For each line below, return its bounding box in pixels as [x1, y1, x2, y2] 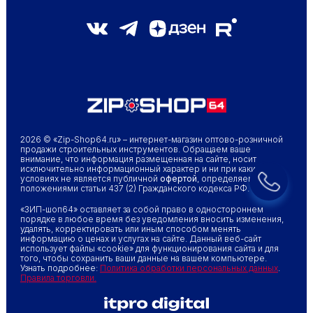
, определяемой [196, 173, 265, 184]
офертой [159, 173, 197, 184]
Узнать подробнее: [20, 263, 100, 274]
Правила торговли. [20, 272, 96, 284]
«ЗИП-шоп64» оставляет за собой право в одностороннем [20, 204, 263, 215]
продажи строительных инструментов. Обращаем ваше [20, 144, 251, 155]
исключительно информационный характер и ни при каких [20, 163, 260, 175]
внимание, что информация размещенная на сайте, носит [20, 154, 256, 165]
